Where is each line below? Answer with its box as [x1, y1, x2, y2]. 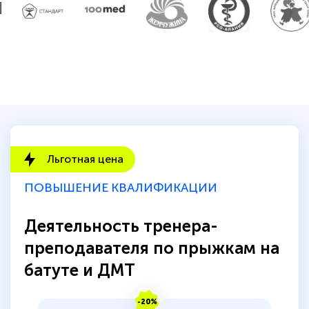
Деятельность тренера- [24, 215, 218, 236]
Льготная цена [47, 152, 123, 166]
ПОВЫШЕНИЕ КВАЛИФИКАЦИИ [24, 179, 217, 195]
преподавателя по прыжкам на [24, 237, 279, 258]
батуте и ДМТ [24, 259, 135, 280]
